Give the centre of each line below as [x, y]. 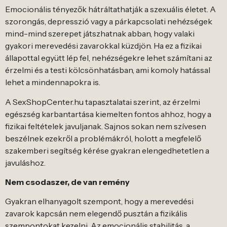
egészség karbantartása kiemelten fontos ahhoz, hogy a [108, 114]
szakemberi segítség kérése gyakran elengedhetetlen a [107, 150]
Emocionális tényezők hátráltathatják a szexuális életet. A [110, 9]
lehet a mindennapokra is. [53, 82]
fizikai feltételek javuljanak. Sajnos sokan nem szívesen [106, 126]
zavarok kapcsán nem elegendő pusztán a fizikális [96, 214]
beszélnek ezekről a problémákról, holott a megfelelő [103, 138]
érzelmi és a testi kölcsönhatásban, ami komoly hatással [108, 70]
